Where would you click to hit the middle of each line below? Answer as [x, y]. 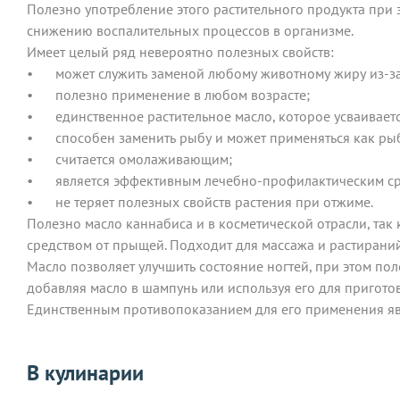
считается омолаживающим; [144, 158]
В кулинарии [85, 372]
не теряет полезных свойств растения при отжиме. [214, 201]
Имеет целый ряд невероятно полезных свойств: [180, 51]
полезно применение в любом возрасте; [183, 94]
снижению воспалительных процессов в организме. [190, 30]
